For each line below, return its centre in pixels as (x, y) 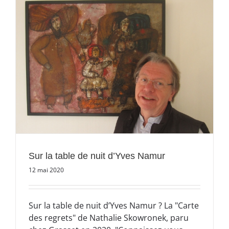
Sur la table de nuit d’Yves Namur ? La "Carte (114, 206)
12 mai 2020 (46, 170)
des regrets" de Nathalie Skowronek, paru (109, 218)
